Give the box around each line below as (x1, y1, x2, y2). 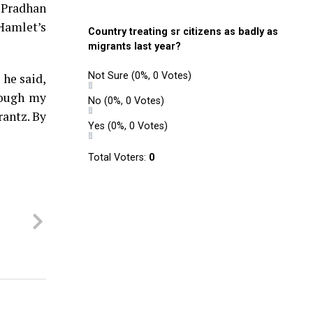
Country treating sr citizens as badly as (88, 26, 278, 38)
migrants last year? (88, 41, 181, 52)
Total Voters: (88, 152, 149, 163)
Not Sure (88, 70, 131, 82)
